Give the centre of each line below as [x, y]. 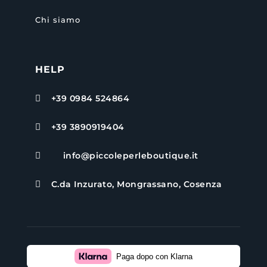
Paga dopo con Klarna [154, 256]
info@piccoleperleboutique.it [131, 156]
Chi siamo [58, 20]
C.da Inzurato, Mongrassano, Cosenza [136, 184]
